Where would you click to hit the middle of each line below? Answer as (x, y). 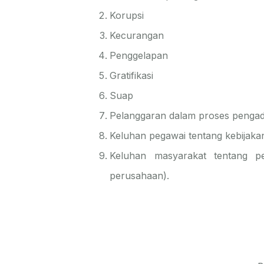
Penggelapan (139, 55)
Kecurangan (137, 35)
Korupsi (127, 15)
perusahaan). (140, 176)
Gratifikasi (132, 75)
